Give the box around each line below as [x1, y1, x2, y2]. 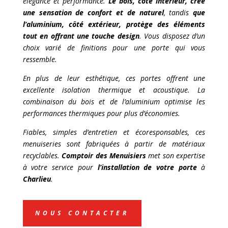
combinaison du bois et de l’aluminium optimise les [22, 97, 206, 107]
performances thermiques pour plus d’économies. [22, 108, 180, 119]
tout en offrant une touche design [22, 31, 139, 41]
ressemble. [22, 54, 57, 65]
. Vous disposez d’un [139, 31, 206, 41]
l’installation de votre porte [97, 162, 197, 173]
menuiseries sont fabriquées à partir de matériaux [22, 139, 206, 149]
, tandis [163, 8, 193, 18]
